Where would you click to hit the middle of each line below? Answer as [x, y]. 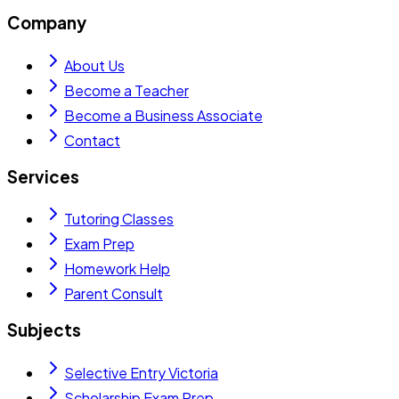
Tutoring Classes [119, 219]
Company [47, 23]
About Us [94, 65]
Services [43, 176]
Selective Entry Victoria [141, 372]
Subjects [44, 330]
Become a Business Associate [163, 115]
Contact [92, 140]
